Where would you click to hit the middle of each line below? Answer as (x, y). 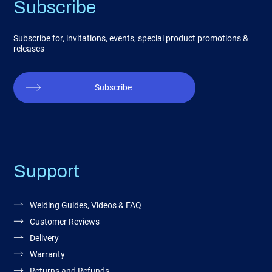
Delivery (44, 238)
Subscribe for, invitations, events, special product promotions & (131, 39)
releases (29, 49)
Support (46, 172)
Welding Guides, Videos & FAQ (85, 206)
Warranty (47, 255)
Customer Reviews (64, 222)
